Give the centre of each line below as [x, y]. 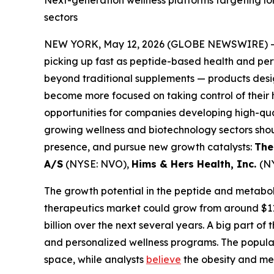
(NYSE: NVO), [97, 164]
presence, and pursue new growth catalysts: [149, 147]
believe [164, 259]
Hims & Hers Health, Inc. [195, 164]
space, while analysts [95, 259]
